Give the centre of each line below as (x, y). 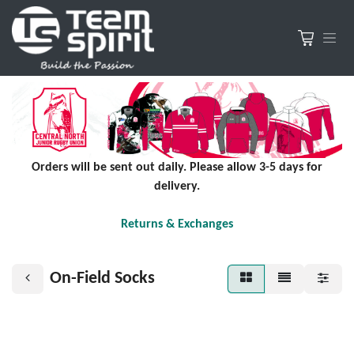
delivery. (177, 187)
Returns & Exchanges (177, 225)
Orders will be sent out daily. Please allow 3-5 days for (177, 168)
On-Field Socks (102, 279)
